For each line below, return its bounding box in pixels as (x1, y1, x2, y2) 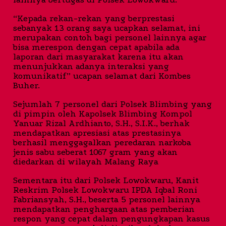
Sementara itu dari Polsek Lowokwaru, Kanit (13, 176, 199, 186)
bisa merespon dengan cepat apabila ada (13, 42, 180, 52)
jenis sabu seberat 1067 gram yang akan (13, 147, 178, 157)
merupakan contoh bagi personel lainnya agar (13, 33, 206, 43)
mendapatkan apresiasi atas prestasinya (13, 128, 181, 138)
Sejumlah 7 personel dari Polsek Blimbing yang (13, 99, 212, 109)
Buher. (13, 81, 40, 91)
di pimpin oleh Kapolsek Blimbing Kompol (13, 109, 192, 119)
